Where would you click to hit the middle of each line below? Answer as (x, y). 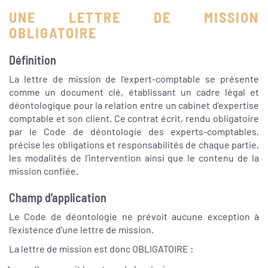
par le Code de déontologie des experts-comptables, (134, 132)
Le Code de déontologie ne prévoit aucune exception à (134, 217)
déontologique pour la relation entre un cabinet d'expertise (134, 105)
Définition (33, 60)
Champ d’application (58, 197)
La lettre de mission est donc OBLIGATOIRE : (101, 249)
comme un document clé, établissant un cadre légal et (134, 92)
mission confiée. (44, 171)
